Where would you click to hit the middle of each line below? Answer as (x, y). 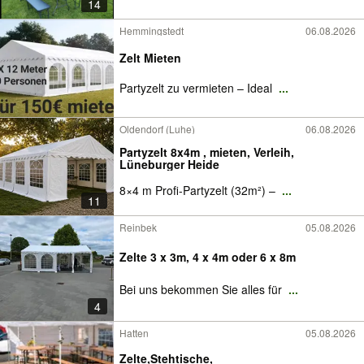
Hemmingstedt (152, 30)
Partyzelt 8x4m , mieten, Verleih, (207, 152)
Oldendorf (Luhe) (157, 129)
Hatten (134, 333)
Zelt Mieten (150, 58)
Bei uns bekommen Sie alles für (202, 289)
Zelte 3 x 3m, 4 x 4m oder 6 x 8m (208, 257)
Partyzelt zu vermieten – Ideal (197, 88)
